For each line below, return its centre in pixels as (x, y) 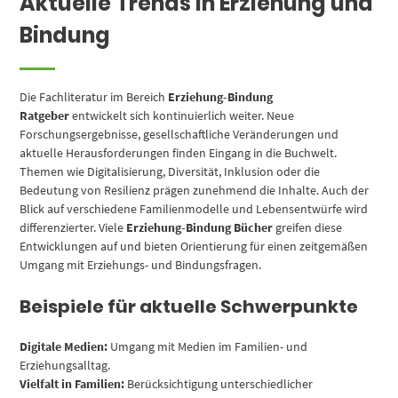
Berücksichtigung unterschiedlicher (219, 384)
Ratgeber (45, 116)
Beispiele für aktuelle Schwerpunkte (189, 307)
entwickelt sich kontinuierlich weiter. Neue (182, 116)
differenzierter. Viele (73, 228)
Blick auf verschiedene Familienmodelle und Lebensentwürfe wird (194, 209)
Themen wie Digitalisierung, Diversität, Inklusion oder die (170, 172)
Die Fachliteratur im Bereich (94, 97)
